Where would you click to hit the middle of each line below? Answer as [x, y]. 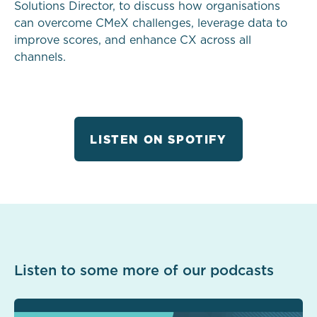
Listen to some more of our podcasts [144, 271]
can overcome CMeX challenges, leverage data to [151, 24]
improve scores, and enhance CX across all [133, 41]
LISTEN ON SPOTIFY [158, 140]
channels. [40, 58]
